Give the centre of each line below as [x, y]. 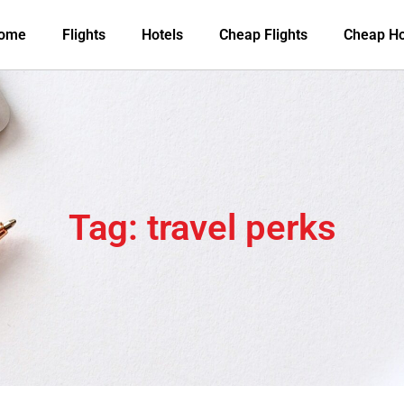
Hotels [162, 34]
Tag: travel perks [202, 228]
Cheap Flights [263, 34]
